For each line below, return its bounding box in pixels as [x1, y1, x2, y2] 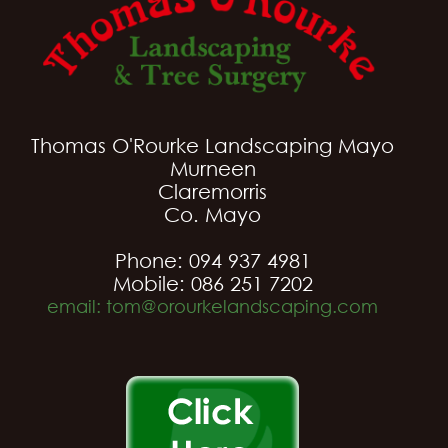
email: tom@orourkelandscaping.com [47, 294, 379, 317]
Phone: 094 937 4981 [114, 248, 311, 272]
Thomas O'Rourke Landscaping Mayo [31, 133, 395, 157]
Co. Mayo [164, 202, 262, 226]
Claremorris [158, 179, 268, 203]
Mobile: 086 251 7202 [112, 271, 313, 295]
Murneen [169, 156, 256, 180]
